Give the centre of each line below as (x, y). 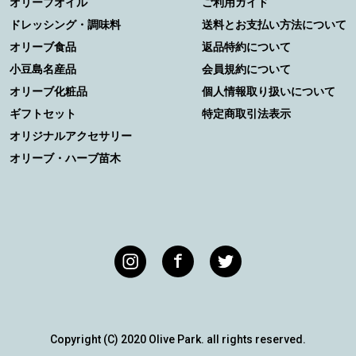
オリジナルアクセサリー (71, 135)
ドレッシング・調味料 (65, 24)
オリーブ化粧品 (48, 91)
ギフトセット (43, 113)
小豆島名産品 (43, 68)
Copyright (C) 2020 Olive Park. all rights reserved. (178, 339)
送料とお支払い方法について (274, 24)
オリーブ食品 (43, 46)
